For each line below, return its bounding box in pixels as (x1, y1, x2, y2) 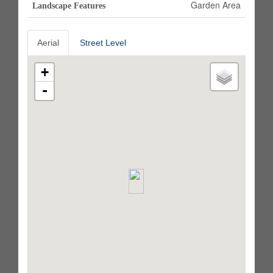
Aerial (37, 38, 59, 48)
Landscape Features (32, 1, 105, 10)
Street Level (80, 38, 126, 48)
